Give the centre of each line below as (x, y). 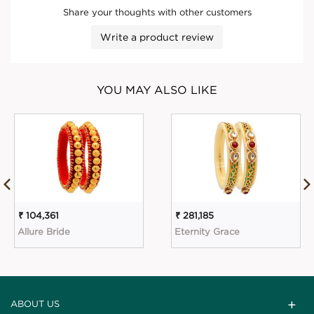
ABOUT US (35, 303)
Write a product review (157, 36)
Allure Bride (44, 231)
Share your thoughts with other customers (157, 12)
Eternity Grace (207, 231)
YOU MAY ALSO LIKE (157, 89)
